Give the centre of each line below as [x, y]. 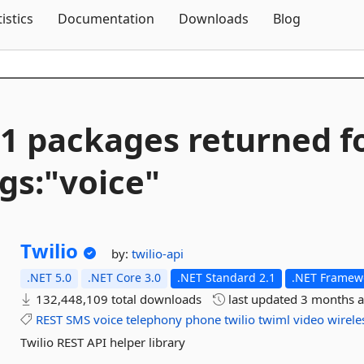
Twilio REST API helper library [103, 342]
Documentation [106, 19]
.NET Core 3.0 [125, 277]
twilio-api [158, 253]
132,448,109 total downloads [117, 299]
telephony [154, 319]
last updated [263, 299]
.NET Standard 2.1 [227, 277]
